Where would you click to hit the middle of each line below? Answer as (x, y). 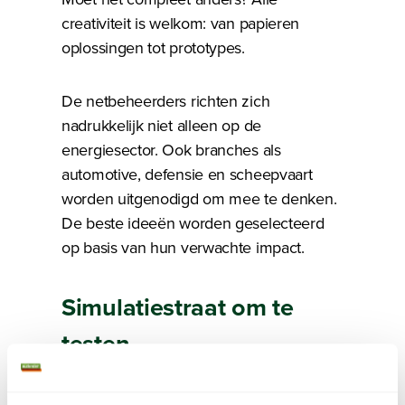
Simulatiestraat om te (178, 307)
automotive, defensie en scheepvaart (187, 174)
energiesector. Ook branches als (171, 150)
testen (96, 344)
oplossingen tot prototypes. (153, 48)
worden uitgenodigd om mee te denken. (199, 199)
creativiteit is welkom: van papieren (181, 24)
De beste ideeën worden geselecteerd (193, 223)
